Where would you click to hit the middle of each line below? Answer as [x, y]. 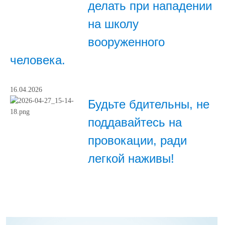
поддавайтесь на [135, 123]
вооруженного [126, 42]
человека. [38, 60]
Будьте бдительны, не [149, 104]
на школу [113, 24]
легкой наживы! [131, 159]
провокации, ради [137, 141]
